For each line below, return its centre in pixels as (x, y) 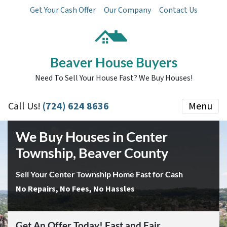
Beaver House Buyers (113, 62)
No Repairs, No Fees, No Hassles (75, 189)
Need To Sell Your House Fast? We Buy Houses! (113, 78)
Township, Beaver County (92, 153)
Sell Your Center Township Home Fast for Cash (99, 174)
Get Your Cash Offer (63, 10)
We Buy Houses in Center (92, 137)
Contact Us (178, 10)
